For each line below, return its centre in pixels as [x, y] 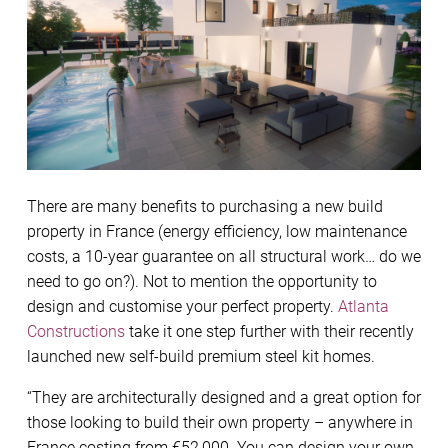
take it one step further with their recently [269, 331]
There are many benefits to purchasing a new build [205, 206]
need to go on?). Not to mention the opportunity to [202, 281]
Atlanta [363, 306]
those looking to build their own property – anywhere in [220, 422]
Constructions [76, 331]
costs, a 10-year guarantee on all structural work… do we [224, 256]
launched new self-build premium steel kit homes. [201, 356]
